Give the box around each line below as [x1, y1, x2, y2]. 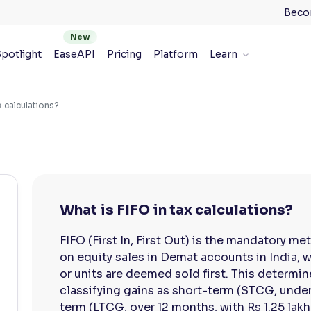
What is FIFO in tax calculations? [60, 201, 293, 219]
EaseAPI [53, 47, 95, 60]
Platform [153, 47, 198, 60]
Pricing [106, 47, 142, 60]
